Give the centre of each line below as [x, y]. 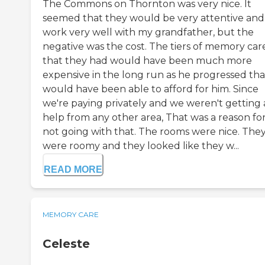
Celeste [66, 243]
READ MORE [73, 169]
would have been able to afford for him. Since [151, 89]
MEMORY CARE [71, 214]
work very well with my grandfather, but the [148, 32]
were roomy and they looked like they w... [141, 146]
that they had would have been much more [147, 60]
